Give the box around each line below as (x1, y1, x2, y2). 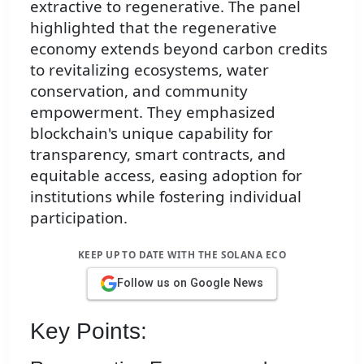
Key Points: (30, 318, 147, 344)
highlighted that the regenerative (30, 17, 277, 38)
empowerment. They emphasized (30, 102, 275, 123)
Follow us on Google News (117, 276, 263, 291)
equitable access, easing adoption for (30, 165, 302, 186)
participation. (30, 207, 128, 228)
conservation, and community (30, 80, 248, 102)
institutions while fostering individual (30, 186, 301, 207)
